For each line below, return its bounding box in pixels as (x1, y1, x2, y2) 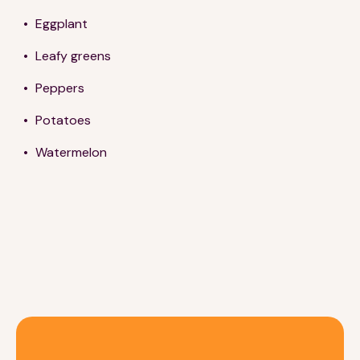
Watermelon (35, 143, 107, 161)
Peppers (35, 79, 88, 96)
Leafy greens (35, 47, 114, 64)
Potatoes (35, 111, 94, 129)
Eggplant (35, 14, 91, 32)
